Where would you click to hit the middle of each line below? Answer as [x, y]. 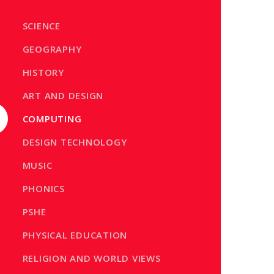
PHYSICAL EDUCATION [75, 235]
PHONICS [43, 188]
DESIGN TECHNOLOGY [75, 142]
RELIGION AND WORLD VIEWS [91, 258]
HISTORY [43, 72]
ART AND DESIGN [63, 95]
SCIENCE [41, 25]
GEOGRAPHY [52, 49]
